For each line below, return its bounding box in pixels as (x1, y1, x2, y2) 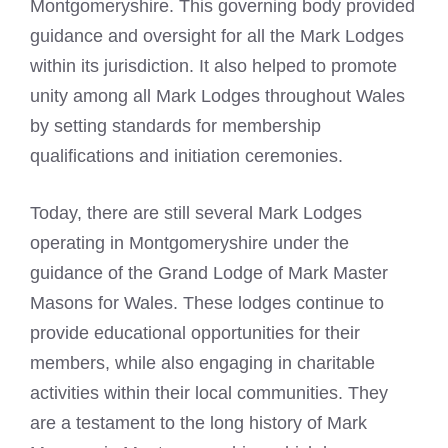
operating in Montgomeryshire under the (30, 233, 349, 254)
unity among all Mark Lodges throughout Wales (30, 86, 405, 107)
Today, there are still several (30, 203, 258, 224)
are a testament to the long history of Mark (30, 413, 367, 434)
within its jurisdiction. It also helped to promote (30, 56, 397, 77)
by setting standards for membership (30, 116, 321, 137)
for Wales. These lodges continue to (93, 293, 384, 314)
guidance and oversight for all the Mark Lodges (30, 26, 404, 47)
